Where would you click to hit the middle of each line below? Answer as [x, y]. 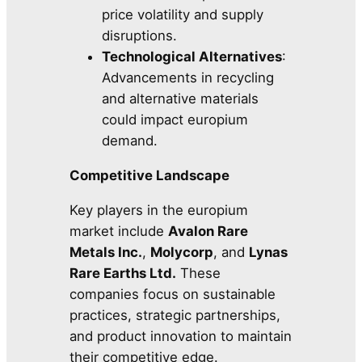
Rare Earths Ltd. [123, 273]
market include [119, 231]
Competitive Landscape [150, 175]
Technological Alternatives [192, 57]
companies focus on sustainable [173, 294]
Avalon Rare [208, 231]
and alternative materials [181, 99]
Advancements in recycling [188, 78]
